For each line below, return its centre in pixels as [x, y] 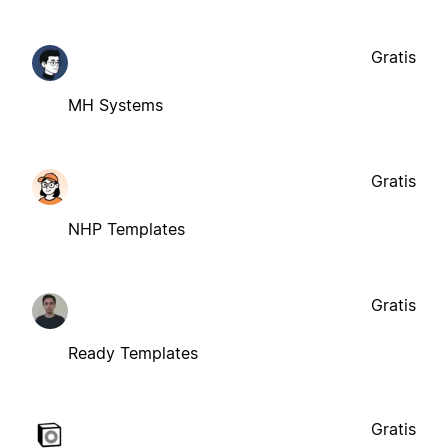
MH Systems [115, 104]
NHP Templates [126, 228]
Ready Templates [133, 352]
